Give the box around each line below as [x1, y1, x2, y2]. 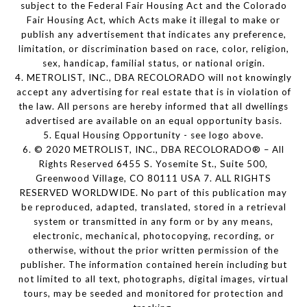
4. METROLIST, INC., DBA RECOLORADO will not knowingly [15, 71, 292, 83]
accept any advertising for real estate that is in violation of [16, 86, 291, 97]
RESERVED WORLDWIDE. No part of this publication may [20, 186, 287, 198]
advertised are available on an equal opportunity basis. [25, 114, 282, 126]
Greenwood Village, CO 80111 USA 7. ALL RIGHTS [36, 172, 271, 184]
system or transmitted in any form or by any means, [34, 215, 273, 227]
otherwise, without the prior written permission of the [28, 244, 279, 256]
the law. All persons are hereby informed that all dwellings [19, 100, 288, 112]
